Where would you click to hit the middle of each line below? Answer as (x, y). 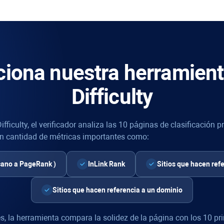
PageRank (36, 164)
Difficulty (112, 97)
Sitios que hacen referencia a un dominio (117, 190)
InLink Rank (106, 164)
